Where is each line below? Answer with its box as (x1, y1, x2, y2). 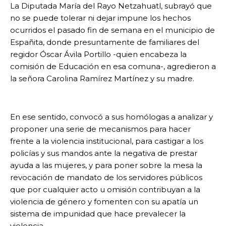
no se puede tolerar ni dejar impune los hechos (10, 13, 191, 23)
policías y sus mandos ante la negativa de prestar (10, 148, 197, 158)
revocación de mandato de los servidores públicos (10, 173, 202, 183)
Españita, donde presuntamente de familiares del (10, 37, 199, 47)
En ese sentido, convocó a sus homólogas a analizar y (10, 112, 213, 122)
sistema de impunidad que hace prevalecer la (10, 209, 186, 219)
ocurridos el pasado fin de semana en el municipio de (10, 25, 215, 35)
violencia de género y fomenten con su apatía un (10, 197, 198, 207)
